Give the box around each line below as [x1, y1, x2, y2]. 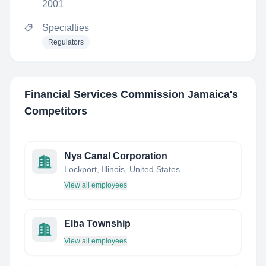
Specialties [42, 23, 89, 33]
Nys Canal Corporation [64, 151, 167, 161]
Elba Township [64, 218, 131, 229]
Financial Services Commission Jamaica [24, 88, 230, 100]
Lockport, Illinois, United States [64, 164, 180, 174]
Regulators [48, 38, 84, 46]
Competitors [24, 105, 87, 117]
